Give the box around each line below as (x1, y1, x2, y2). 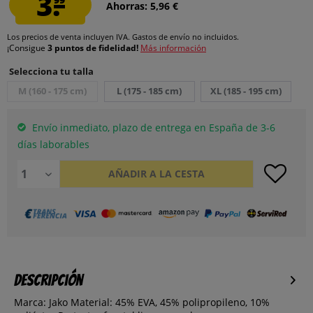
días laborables (17, 138, 89, 151)
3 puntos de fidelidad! (48, 42, 140, 54)
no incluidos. (190, 31, 239, 42)
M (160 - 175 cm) (18, 85, 87, 97)
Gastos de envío (132, 31, 190, 42)
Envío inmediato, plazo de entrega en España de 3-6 (29, 121, 275, 134)
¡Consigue (7, 42, 48, 54)
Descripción (14, 272, 82, 289)
